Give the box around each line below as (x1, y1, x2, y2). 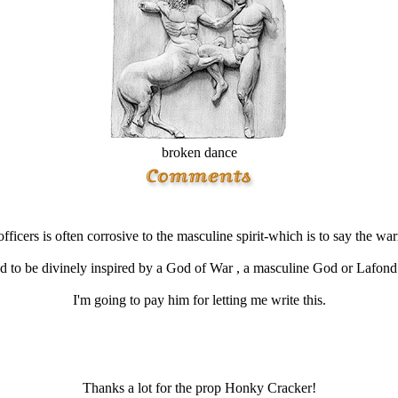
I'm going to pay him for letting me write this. (72, 292, 326, 307)
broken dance (161, 145, 237, 160)
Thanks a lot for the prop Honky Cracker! (82, 380, 316, 395)
